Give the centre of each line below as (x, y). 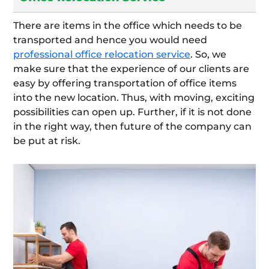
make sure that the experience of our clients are (131, 69)
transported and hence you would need (110, 40)
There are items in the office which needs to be (128, 26)
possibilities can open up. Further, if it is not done (132, 112)
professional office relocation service (102, 55)
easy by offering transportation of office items (125, 83)
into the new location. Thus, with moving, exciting (134, 98)
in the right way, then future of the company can (132, 127)
